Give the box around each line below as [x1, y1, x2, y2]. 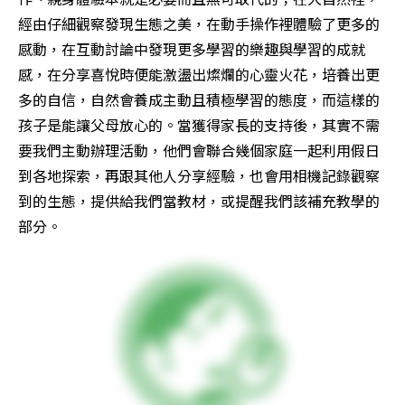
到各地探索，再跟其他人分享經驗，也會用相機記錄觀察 [18, 164, 380, 186]
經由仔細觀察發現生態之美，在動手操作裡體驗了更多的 [18, 12, 380, 34]
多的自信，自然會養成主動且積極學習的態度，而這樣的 [18, 88, 380, 110]
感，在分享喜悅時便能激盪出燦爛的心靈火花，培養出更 [18, 62, 380, 85]
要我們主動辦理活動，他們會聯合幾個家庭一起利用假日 [18, 138, 380, 161]
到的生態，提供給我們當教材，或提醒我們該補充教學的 [18, 189, 380, 212]
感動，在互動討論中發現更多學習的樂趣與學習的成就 [18, 37, 365, 60]
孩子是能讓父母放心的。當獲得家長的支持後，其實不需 [18, 113, 380, 136]
